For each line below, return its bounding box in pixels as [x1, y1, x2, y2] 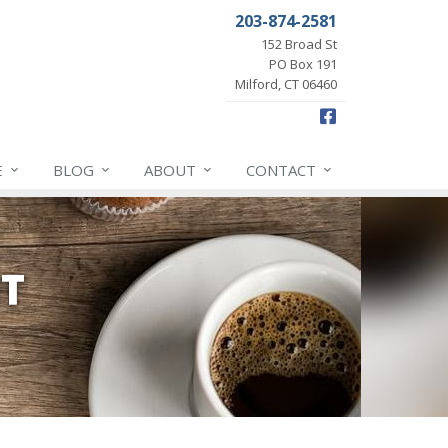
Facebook [335, 103, 418, 127]
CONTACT [246, 160, 316, 180]
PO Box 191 [269, 55, 337, 73]
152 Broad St [261, 35, 337, 53]
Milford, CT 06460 [235, 75, 337, 93]
